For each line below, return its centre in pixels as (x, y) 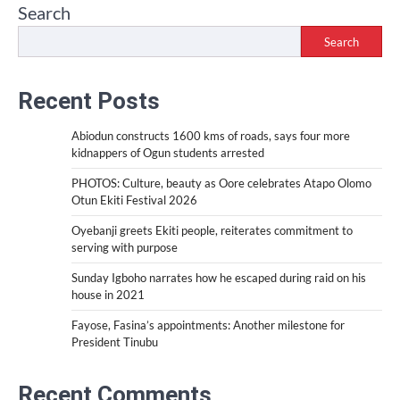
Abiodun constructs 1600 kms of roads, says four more (211, 136)
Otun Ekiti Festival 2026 (134, 200)
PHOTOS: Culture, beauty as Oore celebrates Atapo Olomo (221, 183)
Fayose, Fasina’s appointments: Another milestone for (208, 325)
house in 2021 (108, 295)
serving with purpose (125, 248)
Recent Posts (89, 101)
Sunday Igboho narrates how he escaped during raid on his (219, 278)
